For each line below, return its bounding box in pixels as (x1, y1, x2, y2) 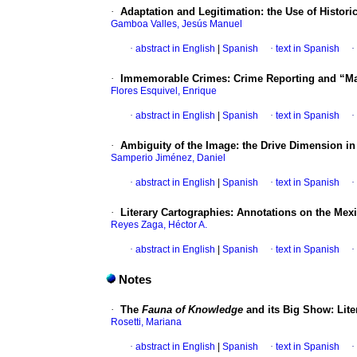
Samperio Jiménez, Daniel (111, 152, 226, 164)
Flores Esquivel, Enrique (111, 85, 217, 97)
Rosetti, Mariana (111, 316, 182, 328)
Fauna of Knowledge (142, 304, 243, 316)
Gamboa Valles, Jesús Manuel (111, 18, 242, 30)
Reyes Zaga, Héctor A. (111, 219, 207, 231)
